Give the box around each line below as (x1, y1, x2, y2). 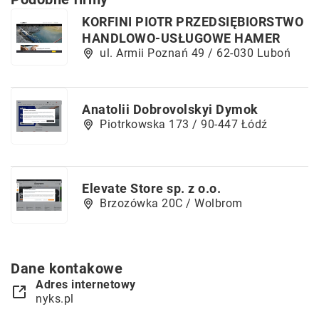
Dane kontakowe (11, 260, 122, 277)
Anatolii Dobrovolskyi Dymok (82, 101, 258, 117)
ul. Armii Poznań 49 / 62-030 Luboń (100, 46, 291, 60)
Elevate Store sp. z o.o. (82, 180, 221, 196)
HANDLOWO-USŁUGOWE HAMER (82, 31, 281, 46)
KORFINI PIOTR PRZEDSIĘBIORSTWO (82, 14, 303, 29)
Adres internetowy (36, 278, 136, 291)
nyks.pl (36, 292, 74, 305)
